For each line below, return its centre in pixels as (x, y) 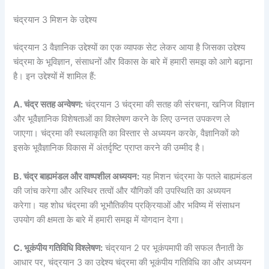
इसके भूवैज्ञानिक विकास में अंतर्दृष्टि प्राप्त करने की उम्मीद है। (110, 148)
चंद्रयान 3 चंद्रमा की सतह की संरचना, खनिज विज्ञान (169, 105)
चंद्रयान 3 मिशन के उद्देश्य (55, 20)
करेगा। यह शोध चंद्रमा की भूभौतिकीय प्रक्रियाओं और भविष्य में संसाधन (127, 205)
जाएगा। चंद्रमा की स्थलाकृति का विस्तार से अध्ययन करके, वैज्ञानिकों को (126, 134)
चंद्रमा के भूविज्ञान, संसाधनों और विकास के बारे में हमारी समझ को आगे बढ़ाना (133, 62)
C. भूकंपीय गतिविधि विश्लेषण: (58, 248)
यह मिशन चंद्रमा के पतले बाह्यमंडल (196, 176)
